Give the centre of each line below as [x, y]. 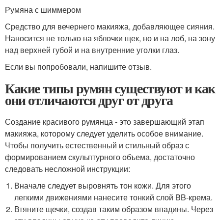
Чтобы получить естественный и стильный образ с [97, 145]
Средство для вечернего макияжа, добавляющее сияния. [110, 27]
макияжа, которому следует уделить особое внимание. [104, 134]
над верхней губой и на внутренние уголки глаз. [92, 50]
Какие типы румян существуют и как [110, 88]
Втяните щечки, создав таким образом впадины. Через [114, 209]
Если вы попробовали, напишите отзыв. [78, 67]
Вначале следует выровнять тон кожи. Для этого [103, 186]
